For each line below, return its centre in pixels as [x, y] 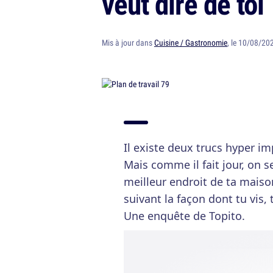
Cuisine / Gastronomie [191, 43]
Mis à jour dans [128, 43]
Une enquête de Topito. [184, 216]
